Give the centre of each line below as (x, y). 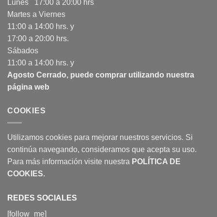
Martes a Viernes (36, 15)
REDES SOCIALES (42, 198)
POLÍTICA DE (156, 161)
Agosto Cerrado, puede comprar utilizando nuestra (101, 75)
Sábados (23, 51)
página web (28, 87)
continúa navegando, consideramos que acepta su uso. (102, 149)
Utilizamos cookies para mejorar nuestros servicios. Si (100, 137)
